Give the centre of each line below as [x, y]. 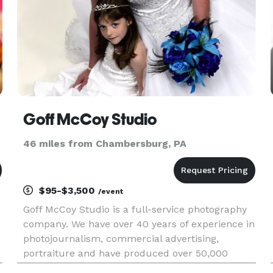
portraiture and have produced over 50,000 [125, 253]
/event [110, 191]
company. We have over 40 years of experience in [139, 224]
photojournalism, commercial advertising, [121, 239]
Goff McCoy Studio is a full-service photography [135, 209]
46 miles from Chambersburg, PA [105, 144]
